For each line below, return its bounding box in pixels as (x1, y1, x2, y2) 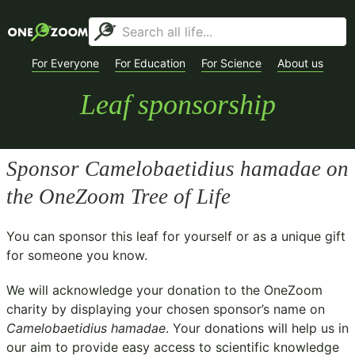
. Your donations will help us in (166, 320, 349, 336)
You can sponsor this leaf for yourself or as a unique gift (6, 228, 345, 244)
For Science (201, 56, 261, 70)
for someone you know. (6, 247, 147, 263)
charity (6, 301, 48, 317)
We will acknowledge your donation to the (6, 282, 264, 298)
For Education (115, 56, 185, 70)
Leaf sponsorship (79, 89, 276, 120)
